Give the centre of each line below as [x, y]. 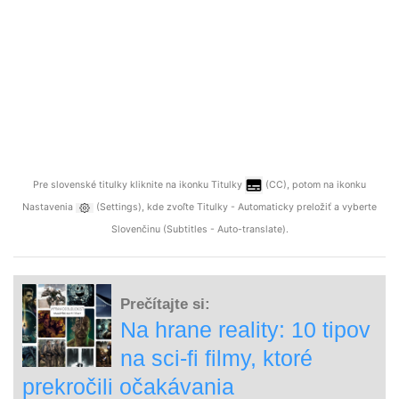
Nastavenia [49, 208]
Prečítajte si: [165, 305]
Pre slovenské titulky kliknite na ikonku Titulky [139, 185]
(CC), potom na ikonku [314, 185]
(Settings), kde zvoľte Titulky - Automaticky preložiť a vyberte [235, 208]
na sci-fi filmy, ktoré [216, 358]
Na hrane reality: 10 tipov [245, 330]
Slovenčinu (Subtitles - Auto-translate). [199, 230]
